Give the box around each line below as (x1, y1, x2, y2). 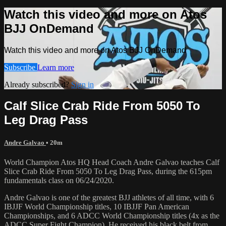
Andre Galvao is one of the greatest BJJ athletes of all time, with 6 (4, 193, 214, 202)
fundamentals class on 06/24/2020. (4, 176, 114, 185)
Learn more (37, 63, 74, 72)
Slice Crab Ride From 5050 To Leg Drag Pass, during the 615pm (4, 166, 212, 176)
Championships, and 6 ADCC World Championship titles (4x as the (4, 211, 219, 220)
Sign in (71, 80, 94, 89)
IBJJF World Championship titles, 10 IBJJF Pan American (4, 202, 189, 211)
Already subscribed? (4, 80, 71, 89)
